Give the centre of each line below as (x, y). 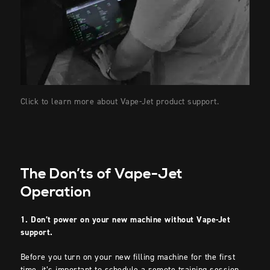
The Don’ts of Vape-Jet (101, 174)
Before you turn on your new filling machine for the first (128, 257)
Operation (56, 193)
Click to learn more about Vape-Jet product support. (120, 102)
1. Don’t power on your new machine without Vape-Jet (125, 220)
